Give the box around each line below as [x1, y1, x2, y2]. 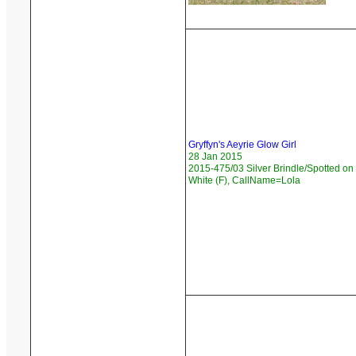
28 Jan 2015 [188, 151, 242, 163]
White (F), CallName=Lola [188, 175, 300, 187]
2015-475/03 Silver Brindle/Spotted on [188, 163, 354, 175]
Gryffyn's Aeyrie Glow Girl [188, 139, 296, 151]
